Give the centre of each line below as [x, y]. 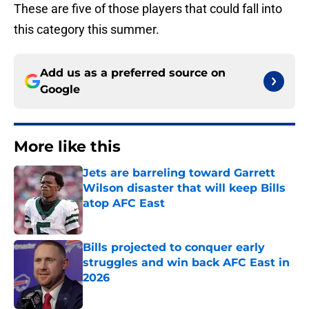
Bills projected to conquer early [174, 248]
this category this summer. [87, 30]
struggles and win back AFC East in [186, 263]
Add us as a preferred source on [133, 73]
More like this [67, 147]
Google [60, 90]
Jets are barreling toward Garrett [179, 173]
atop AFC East [124, 203]
